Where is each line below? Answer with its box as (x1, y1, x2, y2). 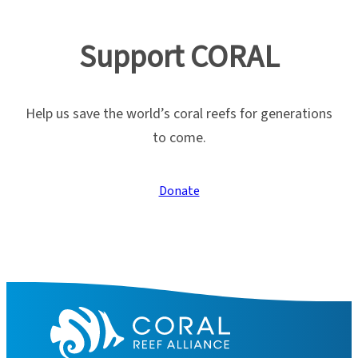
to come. (152, 127, 206, 148)
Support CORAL (78, 35, 280, 81)
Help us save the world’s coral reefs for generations (26, 103, 332, 124)
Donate (158, 181, 200, 200)
